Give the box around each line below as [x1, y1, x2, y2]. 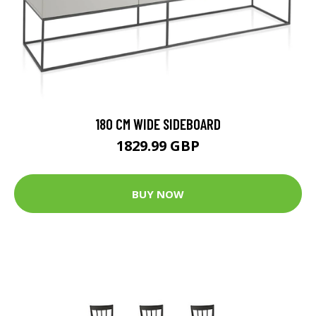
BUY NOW [132, 186, 184, 201]
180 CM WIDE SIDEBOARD [95, 115, 221, 133]
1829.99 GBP [116, 136, 200, 156]
